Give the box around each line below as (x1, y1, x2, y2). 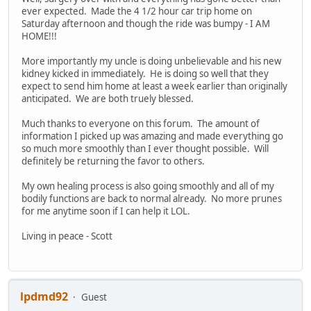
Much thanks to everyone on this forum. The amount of (22, 117, 260, 130)
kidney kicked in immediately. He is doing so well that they (22, 67, 269, 80)
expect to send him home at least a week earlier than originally (22, 79, 287, 92)
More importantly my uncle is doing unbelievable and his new (22, 54, 281, 67)
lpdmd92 (20, 289, 68, 305)
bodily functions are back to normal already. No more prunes (22, 192, 282, 205)
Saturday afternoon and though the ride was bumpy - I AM (22, 17, 270, 30)
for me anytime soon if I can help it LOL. (22, 204, 190, 217)
